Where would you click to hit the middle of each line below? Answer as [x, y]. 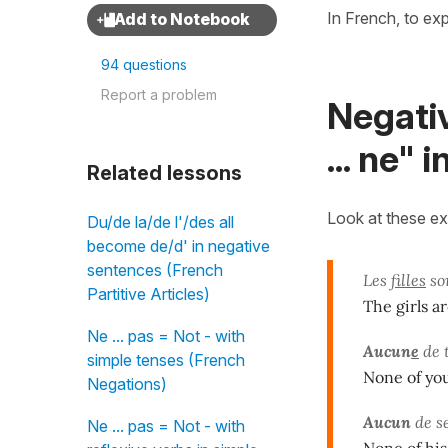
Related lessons [164, 173]
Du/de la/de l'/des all [160, 222]
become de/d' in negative [178, 246]
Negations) [127, 384]
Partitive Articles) [148, 294]
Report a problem [159, 94]
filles [408, 279]
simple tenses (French [166, 360]
